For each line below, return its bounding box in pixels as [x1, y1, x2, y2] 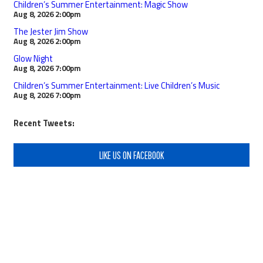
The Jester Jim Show [14, 24, 88, 38]
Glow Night [14, 51, 53, 65]
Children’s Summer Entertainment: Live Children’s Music [14, 78, 220, 92]
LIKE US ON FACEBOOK [99, 148, 164, 161]
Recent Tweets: [14, 116, 75, 130]
